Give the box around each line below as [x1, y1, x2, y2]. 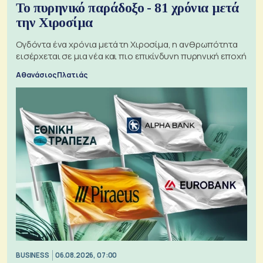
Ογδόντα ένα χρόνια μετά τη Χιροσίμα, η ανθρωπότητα [16, 38, 238, 51]
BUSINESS [16, 250, 49, 259]
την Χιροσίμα [16, 15, 93, 31]
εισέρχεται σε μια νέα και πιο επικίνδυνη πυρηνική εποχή [16, 50, 247, 63]
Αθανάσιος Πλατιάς [16, 70, 87, 80]
